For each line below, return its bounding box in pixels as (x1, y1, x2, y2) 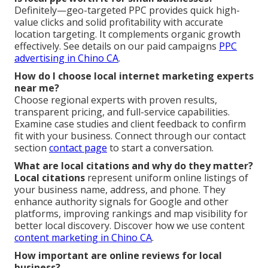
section (14, 141, 49, 154)
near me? (14, 81, 59, 95)
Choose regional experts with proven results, (14, 93, 217, 106)
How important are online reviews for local (14, 248, 222, 262)
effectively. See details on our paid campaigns (14, 39, 219, 53)
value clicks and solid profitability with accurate (14, 15, 223, 29)
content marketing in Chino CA (14, 230, 152, 244)
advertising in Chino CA (14, 51, 118, 65)
